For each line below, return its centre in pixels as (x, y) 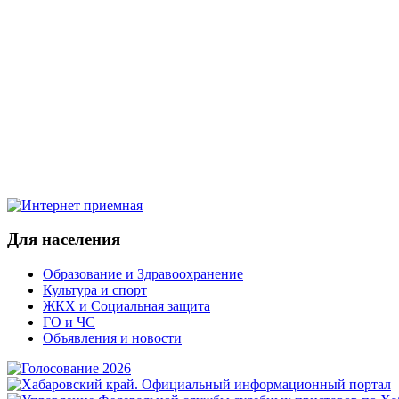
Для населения (64, 240)
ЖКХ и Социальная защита (126, 306)
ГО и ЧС (69, 322)
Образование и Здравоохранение (143, 274)
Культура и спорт (95, 290)
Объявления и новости (112, 338)
